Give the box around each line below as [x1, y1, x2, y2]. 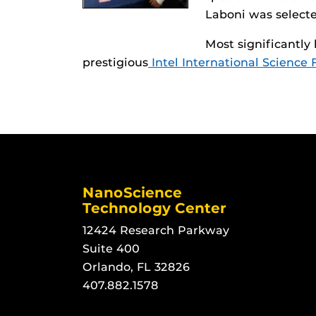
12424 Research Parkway [83, 224, 229, 237]
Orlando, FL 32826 [83, 260, 190, 274]
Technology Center [83, 200, 226, 217]
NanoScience [83, 184, 182, 201]
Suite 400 [83, 242, 140, 255]
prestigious [83, 56, 148, 69]
